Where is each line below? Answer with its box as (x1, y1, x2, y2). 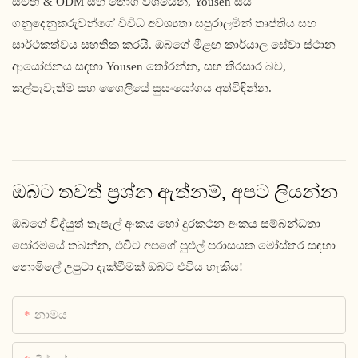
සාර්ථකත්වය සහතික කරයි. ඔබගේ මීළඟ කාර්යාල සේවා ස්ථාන (12, 38, 336, 53)
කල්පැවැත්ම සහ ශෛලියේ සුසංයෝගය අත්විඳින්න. (12, 81, 272, 96)
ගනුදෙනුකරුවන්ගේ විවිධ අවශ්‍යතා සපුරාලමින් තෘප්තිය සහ (12, 16, 316, 31)
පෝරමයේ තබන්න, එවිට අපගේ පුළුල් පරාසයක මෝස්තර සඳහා (12, 237, 336, 253)
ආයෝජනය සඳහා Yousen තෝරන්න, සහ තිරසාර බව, (12, 59, 286, 74)
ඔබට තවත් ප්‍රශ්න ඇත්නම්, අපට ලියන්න (12, 180, 338, 203)
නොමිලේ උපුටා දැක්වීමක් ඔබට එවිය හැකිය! (12, 259, 243, 274)
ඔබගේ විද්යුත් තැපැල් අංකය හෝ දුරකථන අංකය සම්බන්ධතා (12, 216, 320, 231)
